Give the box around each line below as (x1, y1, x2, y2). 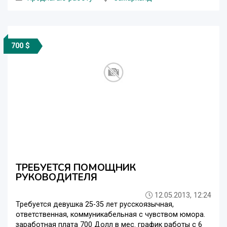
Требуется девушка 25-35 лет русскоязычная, (16, 200, 174, 209)
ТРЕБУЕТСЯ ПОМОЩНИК (16, 161, 136, 174)
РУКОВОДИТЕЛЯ (16, 170, 97, 184)
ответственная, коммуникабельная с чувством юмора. (16, 210, 205, 219)
